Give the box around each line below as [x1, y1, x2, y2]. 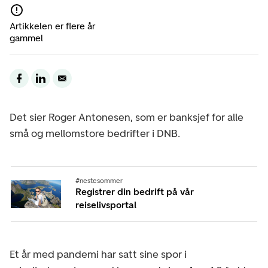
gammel [10, 32, 43, 44]
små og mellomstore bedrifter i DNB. [10, 126, 180, 140]
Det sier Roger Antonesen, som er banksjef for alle [10, 110, 243, 124]
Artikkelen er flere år [10, 20, 95, 32]
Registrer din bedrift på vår [75, 185, 194, 197]
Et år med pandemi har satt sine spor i [10, 247, 187, 261]
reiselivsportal [75, 199, 137, 211]
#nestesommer [75, 176, 123, 185]
